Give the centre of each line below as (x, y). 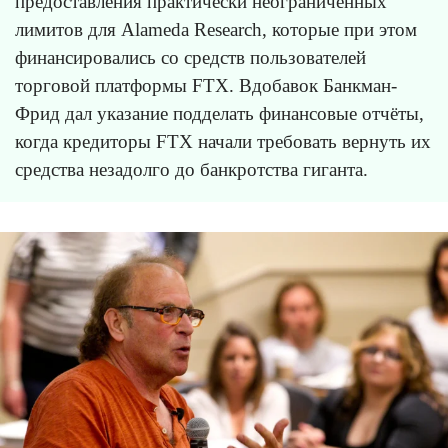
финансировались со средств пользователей (190, 57)
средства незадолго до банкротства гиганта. (191, 169)
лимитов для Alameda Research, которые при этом (216, 29)
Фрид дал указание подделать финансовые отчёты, (219, 113)
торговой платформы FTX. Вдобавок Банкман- (206, 85)
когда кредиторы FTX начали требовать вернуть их (223, 141)
